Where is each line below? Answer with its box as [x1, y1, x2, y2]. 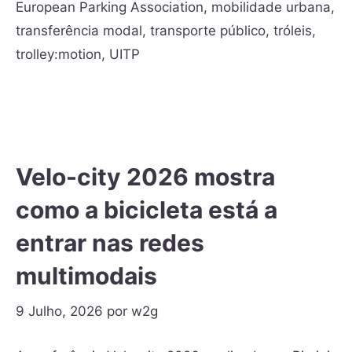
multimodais [16, 262, 157, 290]
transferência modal [16, 23, 142, 38]
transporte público [150, 23, 266, 38]
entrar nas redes [16, 229, 204, 257]
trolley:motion [16, 46, 101, 62]
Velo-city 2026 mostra [16, 163, 275, 191]
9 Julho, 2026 [16, 302, 103, 319]
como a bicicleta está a [16, 196, 277, 224]
